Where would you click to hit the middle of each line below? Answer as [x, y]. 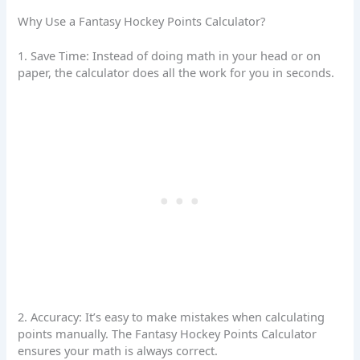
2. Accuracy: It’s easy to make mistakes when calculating [172, 317]
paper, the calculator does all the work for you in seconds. [176, 73]
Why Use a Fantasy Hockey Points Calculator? [142, 21]
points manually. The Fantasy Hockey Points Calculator [168, 334]
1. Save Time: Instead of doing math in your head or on [170, 56]
